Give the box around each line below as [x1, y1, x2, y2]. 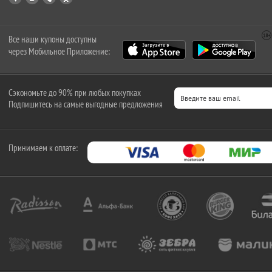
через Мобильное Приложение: [8, 46, 110, 57]
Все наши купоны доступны [8, 33, 97, 45]
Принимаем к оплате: [8, 142, 78, 154]
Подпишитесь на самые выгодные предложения [8, 98, 163, 110]
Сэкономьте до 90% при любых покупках [8, 87, 141, 98]
